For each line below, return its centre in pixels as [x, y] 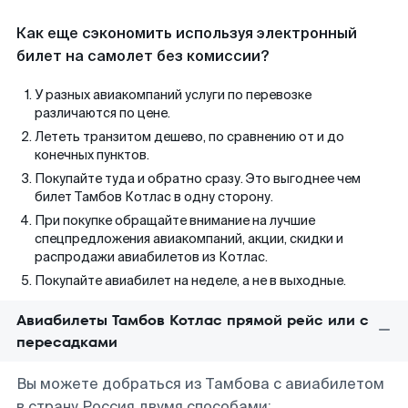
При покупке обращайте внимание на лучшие [175, 220]
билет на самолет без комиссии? [143, 56]
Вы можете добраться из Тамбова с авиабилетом [200, 384]
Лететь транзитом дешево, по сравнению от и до [189, 137]
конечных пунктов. [92, 155]
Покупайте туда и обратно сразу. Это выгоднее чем [198, 178]
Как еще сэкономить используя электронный [187, 33]
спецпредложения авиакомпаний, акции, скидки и [189, 239]
